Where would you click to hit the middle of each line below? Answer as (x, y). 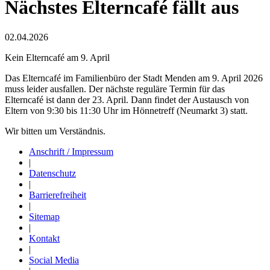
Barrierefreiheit (58, 195)
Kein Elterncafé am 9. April (57, 57)
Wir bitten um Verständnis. (55, 131)
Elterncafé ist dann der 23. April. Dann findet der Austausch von (127, 99)
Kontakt (44, 238)
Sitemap (44, 216)
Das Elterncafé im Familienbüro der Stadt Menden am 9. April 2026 (134, 78)
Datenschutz (52, 173)
